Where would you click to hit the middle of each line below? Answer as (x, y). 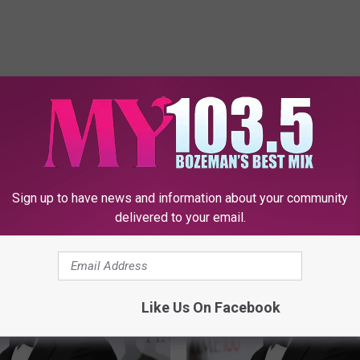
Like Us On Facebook (211, 307)
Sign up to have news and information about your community (180, 198)
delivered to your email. (180, 217)
